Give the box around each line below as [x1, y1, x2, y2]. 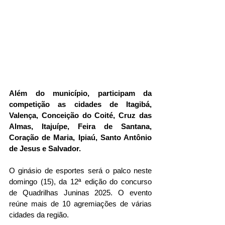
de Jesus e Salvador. [9, 144, 81, 153]
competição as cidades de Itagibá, [9, 100, 152, 109]
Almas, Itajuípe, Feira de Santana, [9, 122, 152, 131]
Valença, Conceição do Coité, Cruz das [9, 111, 152, 120]
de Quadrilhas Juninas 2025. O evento [9, 188, 152, 197]
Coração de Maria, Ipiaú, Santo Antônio [9, 133, 152, 142]
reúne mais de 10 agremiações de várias [9, 199, 152, 208]
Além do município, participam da [9, 89, 152, 98]
